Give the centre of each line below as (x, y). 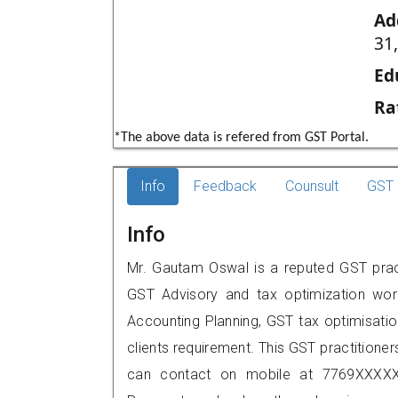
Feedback (225, 186)
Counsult (312, 186)
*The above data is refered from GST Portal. (241, 138)
